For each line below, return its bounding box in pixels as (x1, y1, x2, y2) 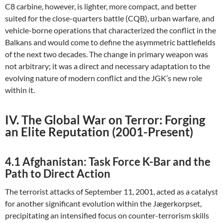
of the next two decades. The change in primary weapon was (5, 49, 208, 59)
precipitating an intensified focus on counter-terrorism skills (5, 211, 209, 220)
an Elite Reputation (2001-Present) (5, 124, 193, 139)
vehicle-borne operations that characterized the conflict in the (5, 25, 216, 35)
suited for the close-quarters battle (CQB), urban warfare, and (5, 13, 215, 23)
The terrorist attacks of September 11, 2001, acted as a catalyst (5, 187, 218, 196)
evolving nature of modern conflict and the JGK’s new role (5, 73, 202, 83)
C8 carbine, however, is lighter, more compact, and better (5, 1, 197, 11)
